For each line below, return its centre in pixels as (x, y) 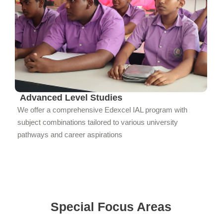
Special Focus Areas (111, 206)
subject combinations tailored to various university (98, 122)
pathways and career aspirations (70, 134)
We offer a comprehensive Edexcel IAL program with (102, 110)
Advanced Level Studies (71, 97)
